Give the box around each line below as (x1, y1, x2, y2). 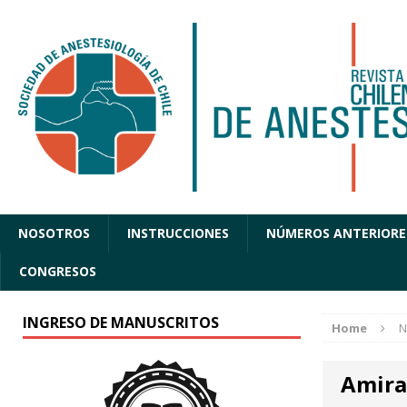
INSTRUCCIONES (127, 224, 229, 243)
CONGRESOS (19, 263, 96, 281)
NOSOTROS (18, 224, 90, 243)
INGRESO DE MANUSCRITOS (23, 313, 219, 333)
